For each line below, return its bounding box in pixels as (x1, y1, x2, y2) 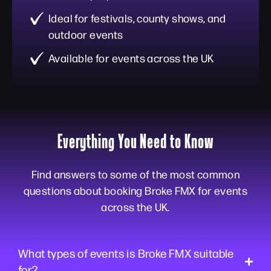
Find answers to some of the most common (31, 167, 240, 181)
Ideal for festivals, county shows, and (48, 11, 226, 25)
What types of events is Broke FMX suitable (18, 246, 234, 260)
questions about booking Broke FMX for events (23, 183, 248, 197)
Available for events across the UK (48, 51, 214, 65)
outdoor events (48, 27, 123, 41)
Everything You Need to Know (57, 129, 214, 152)
